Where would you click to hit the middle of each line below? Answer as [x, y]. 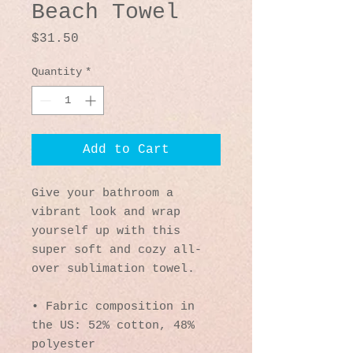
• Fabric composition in [113, 307]
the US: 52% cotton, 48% [113, 325]
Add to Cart [126, 149]
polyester [63, 344]
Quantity [57, 71]
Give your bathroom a [102, 193]
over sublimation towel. [113, 269]
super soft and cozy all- [117, 250]
